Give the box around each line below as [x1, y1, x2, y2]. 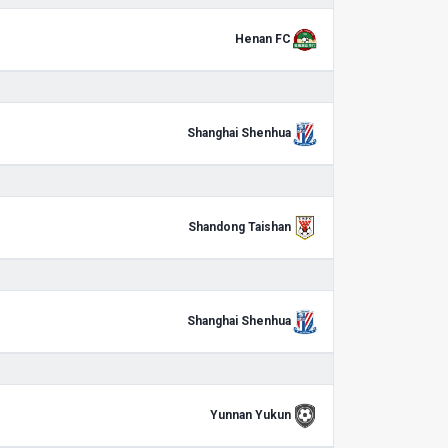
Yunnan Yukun [210, 408, 291, 422]
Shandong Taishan [188, 220, 291, 234]
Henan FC [235, 32, 291, 46]
